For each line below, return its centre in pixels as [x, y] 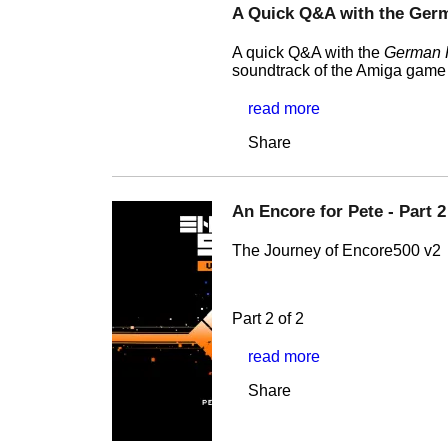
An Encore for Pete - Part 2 [339, 211]
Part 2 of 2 [268, 319]
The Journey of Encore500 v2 [336, 251]
